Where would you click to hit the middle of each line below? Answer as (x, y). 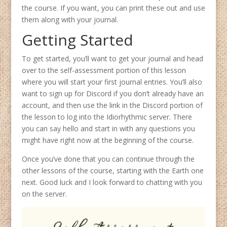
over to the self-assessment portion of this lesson (104, 70)
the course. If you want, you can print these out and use (113, 8)
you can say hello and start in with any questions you (108, 129)
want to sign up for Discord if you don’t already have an (112, 94)
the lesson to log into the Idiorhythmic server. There (107, 117)
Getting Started (77, 40)
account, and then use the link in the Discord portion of (112, 105)
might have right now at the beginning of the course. (107, 140)
